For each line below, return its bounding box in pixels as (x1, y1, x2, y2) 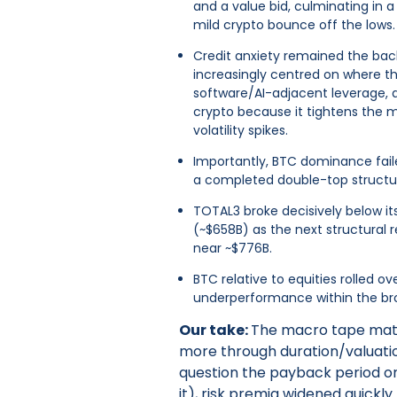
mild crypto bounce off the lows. (193, 15, 395, 34)
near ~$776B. (193, 238, 272, 257)
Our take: (179, 319, 251, 340)
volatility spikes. (193, 121, 288, 139)
